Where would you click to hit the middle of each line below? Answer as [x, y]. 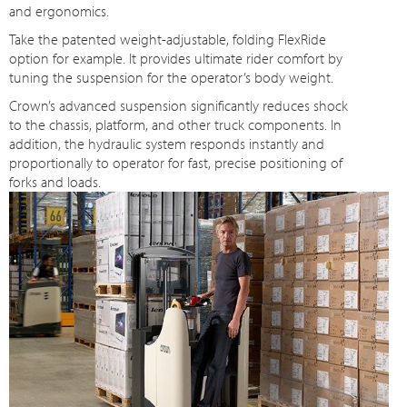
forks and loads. [55, 181]
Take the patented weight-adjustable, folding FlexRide [168, 39]
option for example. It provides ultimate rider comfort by [176, 58]
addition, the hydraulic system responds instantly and [167, 143]
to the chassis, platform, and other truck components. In [176, 124]
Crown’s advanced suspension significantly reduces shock [179, 105]
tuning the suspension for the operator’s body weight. [172, 77]
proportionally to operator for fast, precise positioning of [176, 162]
